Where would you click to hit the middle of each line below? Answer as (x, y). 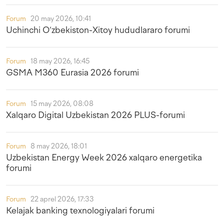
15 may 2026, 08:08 (62, 104)
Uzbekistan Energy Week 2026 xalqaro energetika (104, 157)
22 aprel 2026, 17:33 (62, 199)
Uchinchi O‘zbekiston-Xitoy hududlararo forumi (98, 30)
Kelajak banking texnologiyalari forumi (80, 210)
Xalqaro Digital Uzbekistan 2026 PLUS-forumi (95, 115)
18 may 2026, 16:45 (60, 61)
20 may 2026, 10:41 (61, 19)
